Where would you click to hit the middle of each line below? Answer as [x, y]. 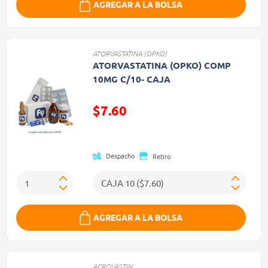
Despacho [120, 156]
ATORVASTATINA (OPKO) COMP [162, 65]
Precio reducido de [132, 129]
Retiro [161, 156]
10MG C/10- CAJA [131, 79]
